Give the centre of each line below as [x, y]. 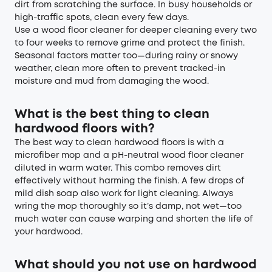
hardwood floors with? [85, 129]
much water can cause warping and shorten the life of [134, 219]
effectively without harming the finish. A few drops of [129, 181]
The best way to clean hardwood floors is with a [119, 142]
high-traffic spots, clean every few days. [102, 17]
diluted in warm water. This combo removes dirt [118, 168]
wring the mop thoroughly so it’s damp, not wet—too [128, 206]
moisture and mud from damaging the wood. [112, 81]
